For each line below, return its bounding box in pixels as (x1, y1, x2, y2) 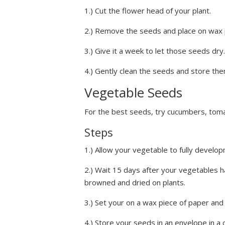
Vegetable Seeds (84, 83, 182, 102)
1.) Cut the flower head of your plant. (84, 6, 211, 16)
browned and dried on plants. (84, 177, 185, 188)
